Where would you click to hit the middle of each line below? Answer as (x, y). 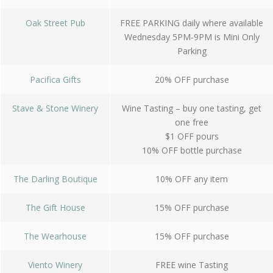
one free (192, 122)
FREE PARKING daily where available (192, 23)
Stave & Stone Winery (55, 108)
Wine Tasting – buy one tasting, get (192, 108)
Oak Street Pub (55, 23)
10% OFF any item (192, 179)
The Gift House (55, 207)
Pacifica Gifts (55, 80)
